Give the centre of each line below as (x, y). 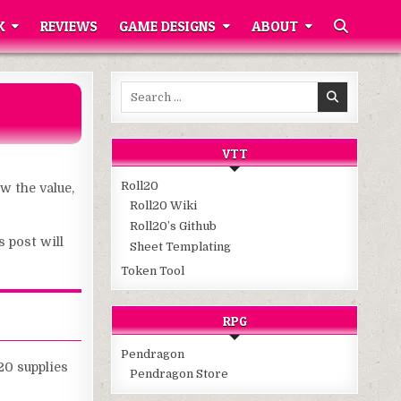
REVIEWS (69, 26)
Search (141, 89)
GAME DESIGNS (167, 26)
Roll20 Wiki (164, 206)
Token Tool (153, 271)
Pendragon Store (179, 373)
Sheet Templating (181, 247)
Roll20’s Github (174, 226)
